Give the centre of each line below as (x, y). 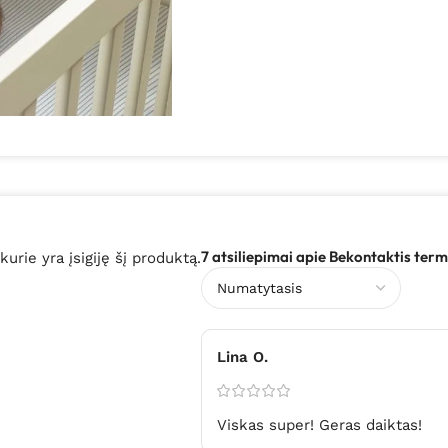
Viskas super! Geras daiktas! (319, 425)
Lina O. (242, 357)
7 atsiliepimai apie (265, 257)
